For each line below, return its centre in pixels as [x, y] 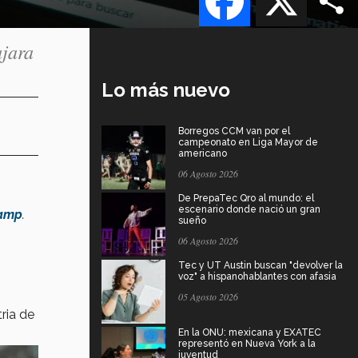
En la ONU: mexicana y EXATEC [250, 332]
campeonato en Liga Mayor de [248, 142]
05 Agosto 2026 [208, 296]
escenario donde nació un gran [249, 209]
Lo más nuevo [166, 89]
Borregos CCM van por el [234, 131]
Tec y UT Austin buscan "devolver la [261, 265]
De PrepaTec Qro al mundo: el [246, 198]
